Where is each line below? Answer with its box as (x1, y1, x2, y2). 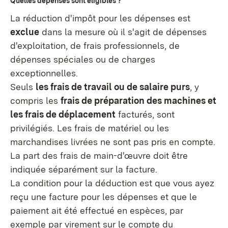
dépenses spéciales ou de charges (10, 54, 155, 65)
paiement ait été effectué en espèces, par (10, 205, 183, 216)
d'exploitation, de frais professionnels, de (10, 40, 180, 51)
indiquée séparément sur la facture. (10, 164, 157, 175)
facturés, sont (116, 109, 175, 120)
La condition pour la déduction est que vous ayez (10, 178, 214, 188)
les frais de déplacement (10, 109, 116, 120)
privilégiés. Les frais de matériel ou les (10, 123, 169, 133)
